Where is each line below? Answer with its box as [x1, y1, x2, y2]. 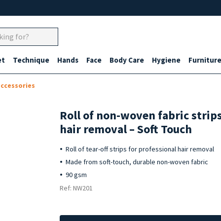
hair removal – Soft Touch [60, 121, 192, 137]
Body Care [110, 55, 144, 65]
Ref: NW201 [60, 184, 93, 192]
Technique [13, 55, 49, 65]
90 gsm [66, 170, 87, 179]
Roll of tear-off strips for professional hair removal [66, 145, 215, 153]
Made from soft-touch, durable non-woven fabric [66, 157, 209, 166]
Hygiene [152, 55, 181, 65]
